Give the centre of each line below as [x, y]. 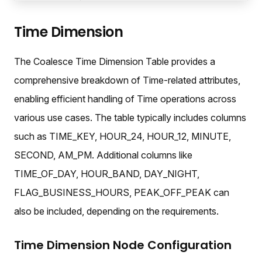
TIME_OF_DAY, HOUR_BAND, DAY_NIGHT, [107, 174]
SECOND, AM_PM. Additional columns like [103, 155]
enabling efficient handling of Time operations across [125, 99]
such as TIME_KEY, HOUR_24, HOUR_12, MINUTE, [123, 137]
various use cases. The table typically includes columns [130, 118]
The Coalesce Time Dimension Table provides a [115, 62]
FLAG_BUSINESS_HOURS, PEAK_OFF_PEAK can [122, 193]
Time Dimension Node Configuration [123, 245]
